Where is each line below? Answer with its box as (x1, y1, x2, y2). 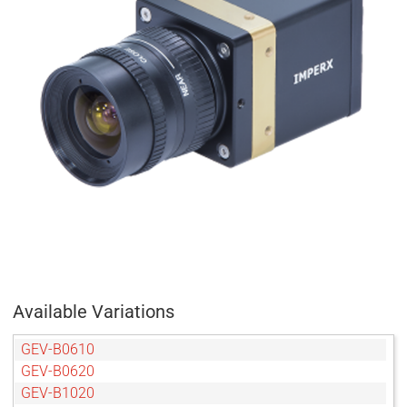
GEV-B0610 (21, 341, 94, 358)
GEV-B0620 (21, 362, 94, 380)
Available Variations (13, 301, 174, 323)
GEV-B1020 (21, 384, 94, 402)
